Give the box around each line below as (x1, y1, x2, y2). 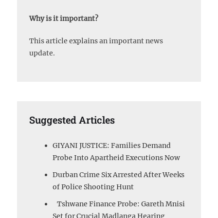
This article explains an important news (29, 36, 163, 45)
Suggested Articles (29, 113, 115, 126)
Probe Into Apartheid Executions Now (53, 153, 180, 162)
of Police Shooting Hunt (53, 182, 134, 191)
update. (29, 48, 55, 57)
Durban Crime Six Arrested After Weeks (53, 170, 184, 179)
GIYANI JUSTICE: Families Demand (53, 141, 171, 150)
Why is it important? (29, 14, 98, 23)
